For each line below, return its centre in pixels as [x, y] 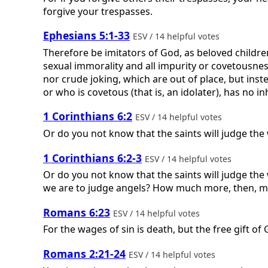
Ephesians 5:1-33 [86, 36]
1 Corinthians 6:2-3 [92, 158]
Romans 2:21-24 [84, 253]
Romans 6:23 [77, 212]
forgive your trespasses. [98, 11]
